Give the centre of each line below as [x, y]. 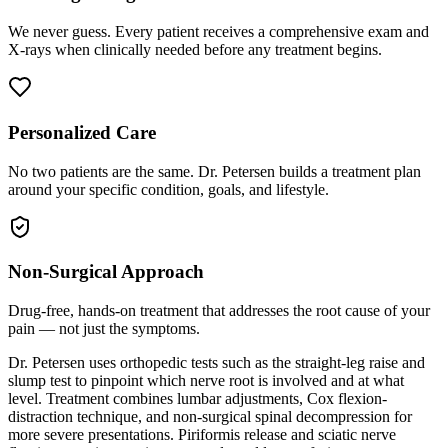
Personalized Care [82, 132]
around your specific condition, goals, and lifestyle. [168, 189]
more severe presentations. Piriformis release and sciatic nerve [202, 434]
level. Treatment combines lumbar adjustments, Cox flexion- [197, 398]
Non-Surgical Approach [106, 272]
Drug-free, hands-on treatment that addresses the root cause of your [219, 310]
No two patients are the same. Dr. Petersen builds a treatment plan [214, 171]
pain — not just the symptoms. [104, 328]
